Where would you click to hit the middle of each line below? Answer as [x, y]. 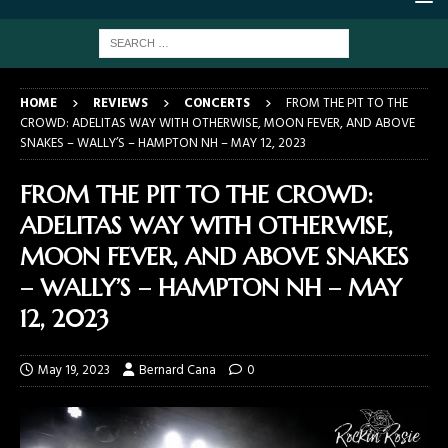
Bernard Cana [177, 370]
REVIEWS [120, 103]
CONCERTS [217, 103]
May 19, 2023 [74, 370]
